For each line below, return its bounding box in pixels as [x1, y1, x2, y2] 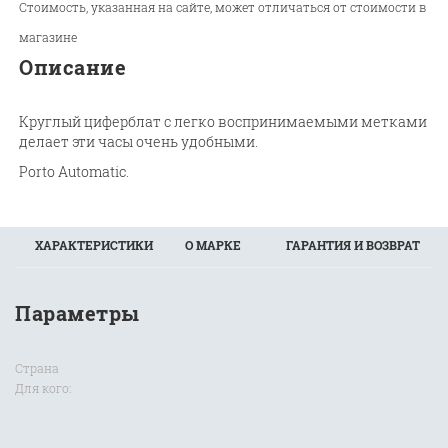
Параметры [15, 300, 140, 327]
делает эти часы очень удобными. [19, 132, 259, 152]
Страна [15, 360, 59, 377]
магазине [19, 29, 78, 46]
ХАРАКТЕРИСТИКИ [35, 237, 153, 254]
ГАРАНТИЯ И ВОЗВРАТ [286, 237, 420, 254]
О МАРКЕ [185, 237, 241, 254]
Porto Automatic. [19, 162, 130, 182]
